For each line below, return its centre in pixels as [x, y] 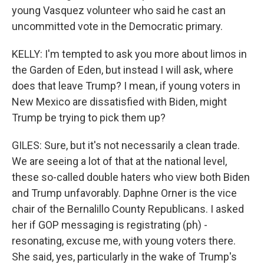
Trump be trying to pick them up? [89, 118]
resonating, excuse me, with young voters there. [124, 241]
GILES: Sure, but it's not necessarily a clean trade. [126, 145]
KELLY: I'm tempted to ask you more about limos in [129, 54]
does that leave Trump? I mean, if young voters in [126, 86]
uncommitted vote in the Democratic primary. [117, 26]
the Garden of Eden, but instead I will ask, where [123, 70]
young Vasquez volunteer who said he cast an [119, 10]
